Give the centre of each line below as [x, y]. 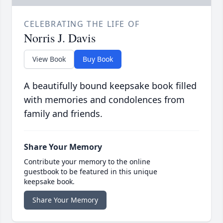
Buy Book [98, 59]
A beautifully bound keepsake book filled [110, 86]
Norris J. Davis [60, 38]
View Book [49, 59]
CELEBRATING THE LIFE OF [82, 24]
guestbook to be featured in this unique [91, 172]
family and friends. [63, 114]
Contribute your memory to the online [87, 162]
